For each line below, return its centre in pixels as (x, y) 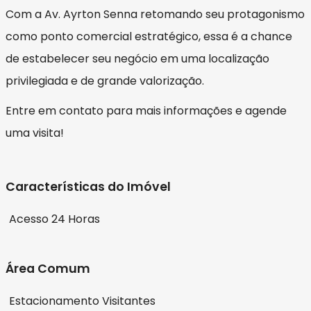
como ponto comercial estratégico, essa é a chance (149, 37)
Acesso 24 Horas (54, 219)
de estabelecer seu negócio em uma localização (137, 59)
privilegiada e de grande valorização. (105, 81)
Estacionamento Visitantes (82, 301)
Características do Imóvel (88, 187)
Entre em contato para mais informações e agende (146, 111)
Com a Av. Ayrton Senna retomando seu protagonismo (155, 15)
